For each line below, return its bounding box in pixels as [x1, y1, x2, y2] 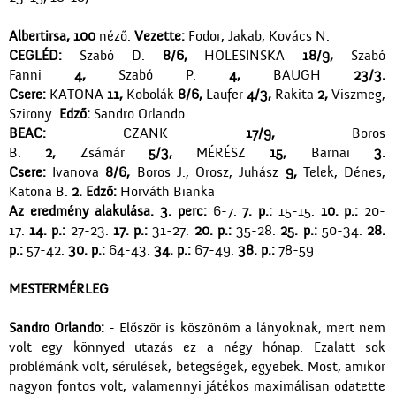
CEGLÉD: [9, 48, 62, 65]
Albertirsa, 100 [9, 28, 95, 45]
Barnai [286, 145, 375, 162]
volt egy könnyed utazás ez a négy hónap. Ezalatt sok [9, 339, 385, 356]
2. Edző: [72, 184, 117, 201]
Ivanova [46, 164, 100, 181]
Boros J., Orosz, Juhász [130, 164, 286, 181]
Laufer [202, 87, 247, 103]
